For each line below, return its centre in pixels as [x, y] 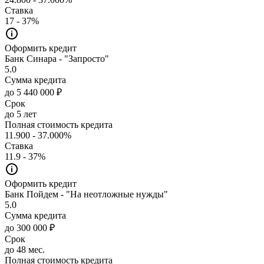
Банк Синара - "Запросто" [57, 58]
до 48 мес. [25, 249]
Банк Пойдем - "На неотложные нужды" [86, 194]
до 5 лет [21, 114]
